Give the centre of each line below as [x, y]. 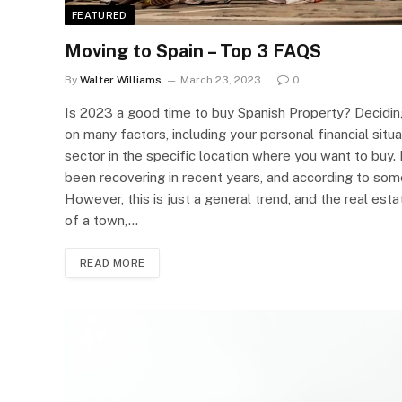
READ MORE [113, 262]
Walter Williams [121, 79]
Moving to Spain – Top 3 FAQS [193, 51]
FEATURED [100, 15]
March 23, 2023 [221, 79]
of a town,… [101, 220]
